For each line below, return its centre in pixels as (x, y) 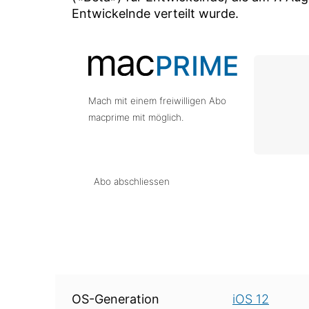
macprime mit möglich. (136, 117)
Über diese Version (111, 282)
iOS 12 (250, 299)
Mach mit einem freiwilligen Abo (157, 101)
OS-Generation (115, 299)
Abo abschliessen (131, 181)
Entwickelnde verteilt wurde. (155, 13)
